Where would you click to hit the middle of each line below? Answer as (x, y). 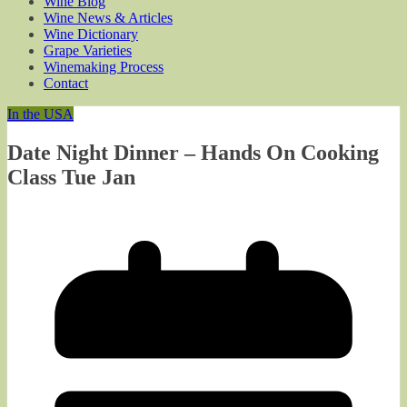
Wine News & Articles (108, 18)
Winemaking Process (104, 67)
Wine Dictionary (91, 34)
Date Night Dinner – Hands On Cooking (193, 152)
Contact (66, 83)
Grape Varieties (88, 50)
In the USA (40, 114)
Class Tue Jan (71, 177)
